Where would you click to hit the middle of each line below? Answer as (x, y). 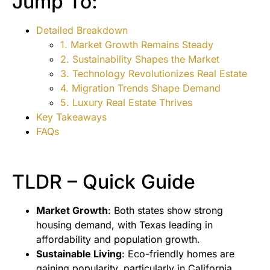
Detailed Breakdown (82, 30)
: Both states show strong (165, 211)
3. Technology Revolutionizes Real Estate (154, 74)
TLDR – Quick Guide (104, 182)
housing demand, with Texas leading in (124, 225)
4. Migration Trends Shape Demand (140, 88)
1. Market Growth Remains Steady (137, 45)
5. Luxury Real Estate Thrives (126, 103)
